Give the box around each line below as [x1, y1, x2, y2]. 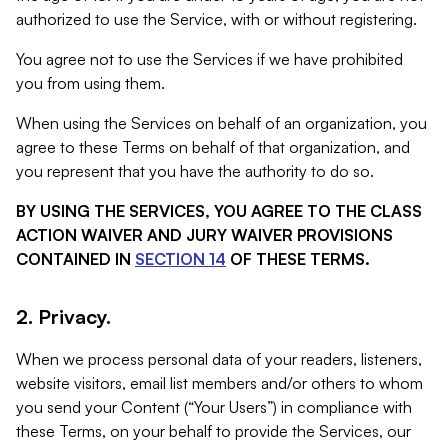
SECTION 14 [135, 249, 226, 269]
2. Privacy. [16, 304, 111, 329]
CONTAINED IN [16, 249, 131, 269]
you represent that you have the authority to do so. [16, 161, 374, 181]
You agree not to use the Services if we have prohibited [16, 49, 403, 69]
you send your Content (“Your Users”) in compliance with [16, 397, 412, 417]
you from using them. [16, 73, 165, 93]
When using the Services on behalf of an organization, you [16, 113, 427, 133]
